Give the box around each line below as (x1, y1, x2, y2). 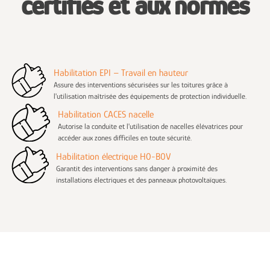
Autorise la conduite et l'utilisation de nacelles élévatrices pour (57, 122, 243, 131)
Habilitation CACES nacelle (57, 109, 154, 121)
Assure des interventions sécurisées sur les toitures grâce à (53, 80, 228, 89)
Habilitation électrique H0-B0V (56, 151, 172, 163)
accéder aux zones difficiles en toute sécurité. (57, 133, 192, 143)
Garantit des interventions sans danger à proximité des (56, 164, 218, 174)
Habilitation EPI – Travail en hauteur (53, 67, 188, 78)
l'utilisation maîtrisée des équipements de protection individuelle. (53, 91, 246, 101)
